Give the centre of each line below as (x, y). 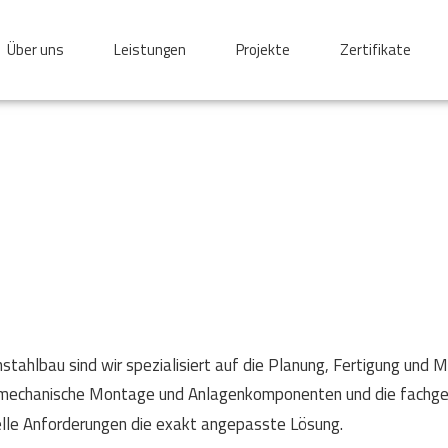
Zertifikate (375, 49)
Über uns (35, 49)
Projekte (263, 49)
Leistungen (150, 49)
